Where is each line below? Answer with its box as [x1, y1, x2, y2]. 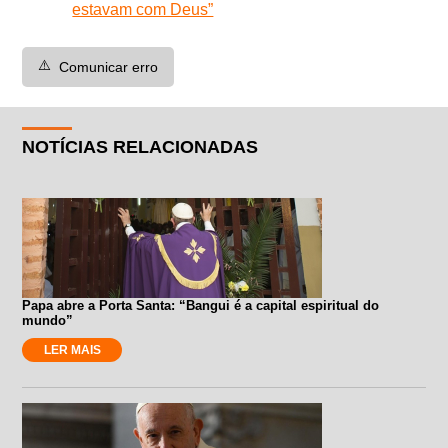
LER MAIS [43, 342, 101, 357]
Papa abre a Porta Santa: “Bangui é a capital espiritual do [22, 297, 380, 313]
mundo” [22, 312, 74, 328]
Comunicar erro [59, 58, 159, 75]
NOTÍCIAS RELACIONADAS [22, 136, 259, 157]
